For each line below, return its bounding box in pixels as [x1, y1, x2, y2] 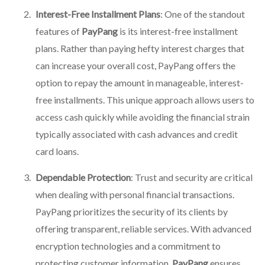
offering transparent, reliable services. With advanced [35, 223, 251, 235]
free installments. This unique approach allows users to [35, 94, 254, 106]
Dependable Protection [35, 172, 131, 183]
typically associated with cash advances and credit [35, 128, 238, 140]
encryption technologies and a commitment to [35, 240, 221, 252]
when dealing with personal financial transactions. [35, 189, 234, 201]
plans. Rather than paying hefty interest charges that [35, 43, 244, 54]
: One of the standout [160, 8, 245, 20]
